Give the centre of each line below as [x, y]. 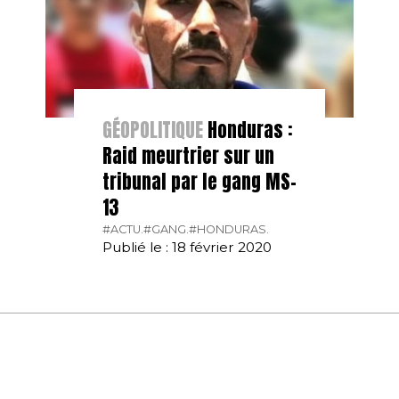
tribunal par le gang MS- [199, 181]
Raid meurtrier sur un [188, 155]
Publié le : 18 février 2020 [187, 247]
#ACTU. [122, 229]
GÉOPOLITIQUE [152, 130]
